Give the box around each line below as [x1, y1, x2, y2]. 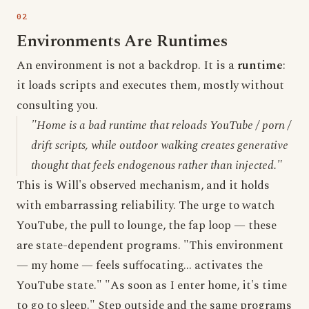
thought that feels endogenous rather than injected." [31, 157, 282, 175]
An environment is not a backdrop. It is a [17, 57, 237, 74]
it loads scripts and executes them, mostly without [17, 77, 284, 94]
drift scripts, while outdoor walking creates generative [31, 137, 288, 154]
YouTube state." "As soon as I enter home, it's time [17, 277, 287, 295]
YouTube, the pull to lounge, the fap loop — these [17, 217, 277, 235]
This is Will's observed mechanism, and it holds [17, 177, 270, 195]
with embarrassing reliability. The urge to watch [17, 197, 275, 215]
